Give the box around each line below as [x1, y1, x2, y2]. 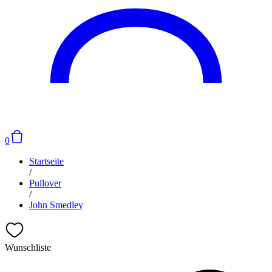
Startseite [29, 156, 64, 166]
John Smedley [29, 200, 83, 210]
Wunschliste [5, 242, 51, 253]
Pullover [29, 178, 61, 188]
